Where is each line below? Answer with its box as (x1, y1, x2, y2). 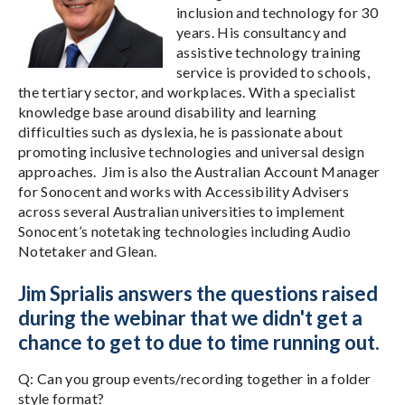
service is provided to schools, (176, 62, 370, 80)
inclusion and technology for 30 (176, 3, 378, 21)
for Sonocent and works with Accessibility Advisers (18, 182, 350, 200)
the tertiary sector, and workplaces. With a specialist (18, 82, 356, 100)
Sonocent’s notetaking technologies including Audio (18, 221, 352, 240)
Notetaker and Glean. (18, 241, 157, 259)
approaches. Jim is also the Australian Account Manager (18, 162, 381, 180)
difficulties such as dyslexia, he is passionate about (18, 122, 343, 140)
